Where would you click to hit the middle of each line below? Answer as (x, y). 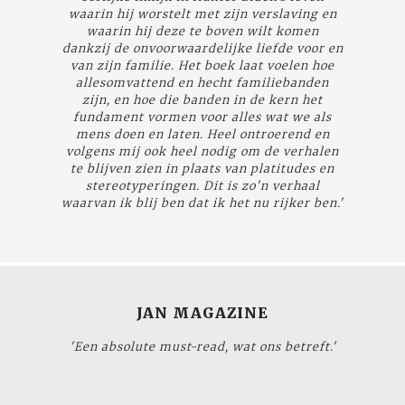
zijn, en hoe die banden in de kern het (202, 99)
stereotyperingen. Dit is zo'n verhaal (202, 185)
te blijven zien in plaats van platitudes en (202, 168)
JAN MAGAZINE (202, 312)
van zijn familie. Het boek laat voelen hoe (202, 65)
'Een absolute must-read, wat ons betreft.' (202, 346)
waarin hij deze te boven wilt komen (202, 30)
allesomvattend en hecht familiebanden (202, 82)
